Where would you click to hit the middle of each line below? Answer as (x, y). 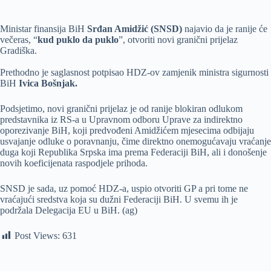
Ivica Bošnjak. (48, 83)
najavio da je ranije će (225, 28)
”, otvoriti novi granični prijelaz (178, 39)
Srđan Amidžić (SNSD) (135, 28)
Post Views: (37, 235)
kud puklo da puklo (78, 39)
